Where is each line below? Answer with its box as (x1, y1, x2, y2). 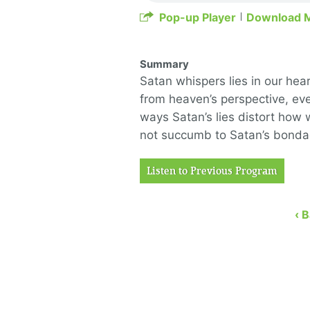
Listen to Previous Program (147, 165, 277, 177)
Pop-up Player (159, 10, 236, 24)
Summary (140, 57, 189, 71)
